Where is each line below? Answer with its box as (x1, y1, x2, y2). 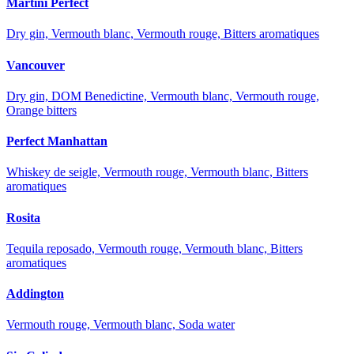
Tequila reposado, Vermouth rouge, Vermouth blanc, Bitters (6, 241, 303, 255)
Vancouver (6, 58, 65, 72)
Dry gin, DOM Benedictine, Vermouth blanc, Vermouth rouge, (6, 88, 319, 103)
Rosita (6, 210, 40, 224)
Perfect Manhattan (6, 134, 107, 149)
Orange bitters (6, 103, 77, 117)
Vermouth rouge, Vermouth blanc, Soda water (6, 318, 235, 332)
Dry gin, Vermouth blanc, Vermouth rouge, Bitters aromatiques (6, 27, 319, 41)
